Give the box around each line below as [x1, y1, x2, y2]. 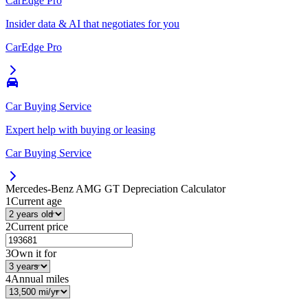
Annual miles [11, 273, 69, 285]
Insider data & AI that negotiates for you [5, 18, 179, 30]
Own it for [11, 247, 56, 260]
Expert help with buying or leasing [5, 124, 155, 136]
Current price [11, 221, 68, 233]
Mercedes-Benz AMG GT [5, 183, 120, 195]
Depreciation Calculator [120, 183, 225, 195]
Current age [11, 195, 62, 208]
